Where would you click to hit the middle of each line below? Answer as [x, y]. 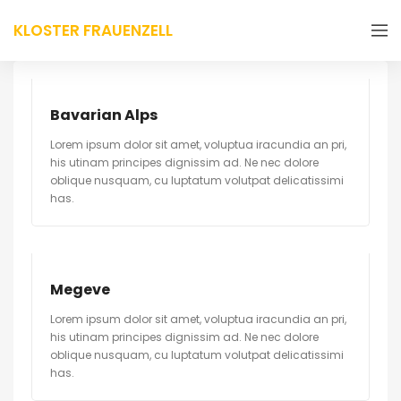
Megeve [80, 290]
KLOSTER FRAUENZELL [93, 30]
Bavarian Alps [104, 115]
